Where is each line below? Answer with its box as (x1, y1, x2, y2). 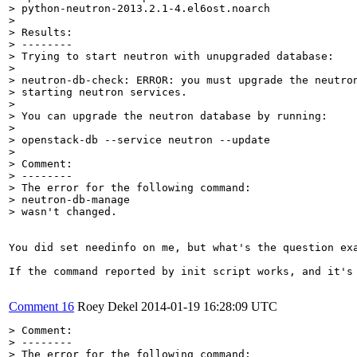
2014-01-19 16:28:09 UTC (141, 299, 277, 313)
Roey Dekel (77, 299, 138, 313)
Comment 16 (9, 299, 74, 313)
